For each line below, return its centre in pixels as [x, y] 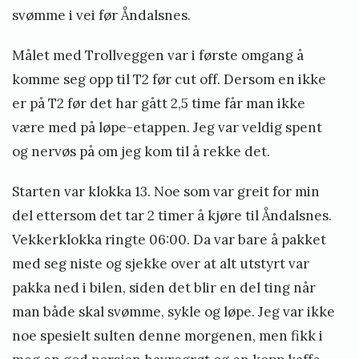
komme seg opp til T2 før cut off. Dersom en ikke [169, 80]
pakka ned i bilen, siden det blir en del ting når [164, 288]
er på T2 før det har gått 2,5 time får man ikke [159, 104]
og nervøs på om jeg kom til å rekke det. [143, 152]
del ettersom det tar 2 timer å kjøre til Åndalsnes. [172, 216]
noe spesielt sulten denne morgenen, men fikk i [167, 336]
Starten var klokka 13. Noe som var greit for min [166, 192]
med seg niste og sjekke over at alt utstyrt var [161, 264]
